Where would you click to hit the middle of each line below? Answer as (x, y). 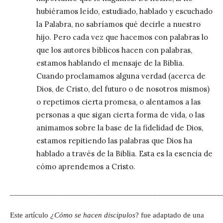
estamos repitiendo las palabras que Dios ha (114, 140)
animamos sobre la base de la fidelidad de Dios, (119, 127)
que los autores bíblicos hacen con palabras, (114, 50)
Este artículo (30, 215)
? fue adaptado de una (170, 215)
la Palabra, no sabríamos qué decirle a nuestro (118, 24)
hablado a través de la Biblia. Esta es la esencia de (124, 153)
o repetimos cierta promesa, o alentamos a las (118, 102)
